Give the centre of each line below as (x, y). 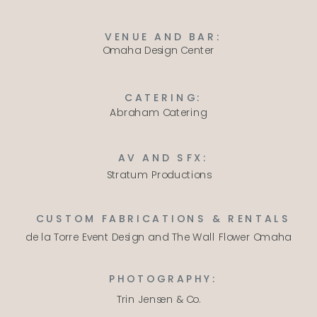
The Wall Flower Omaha (232, 237)
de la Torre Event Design (87, 237)
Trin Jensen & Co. (158, 299)
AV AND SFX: (163, 158)
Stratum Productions (158, 175)
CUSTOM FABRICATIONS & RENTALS (163, 218)
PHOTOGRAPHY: (163, 279)
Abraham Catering (158, 113)
